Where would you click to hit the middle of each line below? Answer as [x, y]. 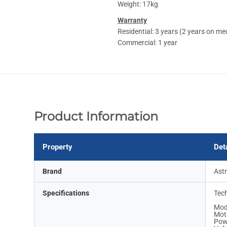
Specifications [66, 193]
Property [58, 147]
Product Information [96, 116]
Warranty [132, 21]
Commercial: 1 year [147, 43]
